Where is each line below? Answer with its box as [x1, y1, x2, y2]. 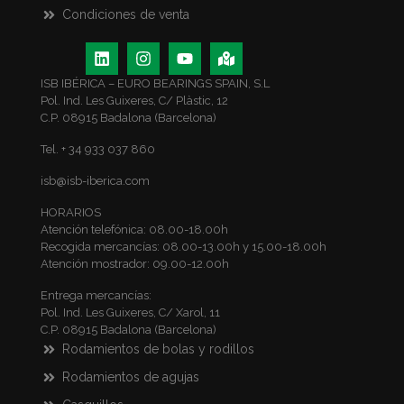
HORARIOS [41, 205, 101, 219]
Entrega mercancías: [41, 288, 151, 302]
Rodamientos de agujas [61, 369, 199, 384]
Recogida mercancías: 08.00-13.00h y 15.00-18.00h [41, 239, 326, 253]
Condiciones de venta [61, 6, 189, 22]
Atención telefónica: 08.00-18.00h [41, 222, 228, 236]
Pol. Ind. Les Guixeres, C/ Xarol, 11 [41, 305, 220, 319]
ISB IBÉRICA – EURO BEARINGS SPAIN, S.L [41, 76, 270, 90]
